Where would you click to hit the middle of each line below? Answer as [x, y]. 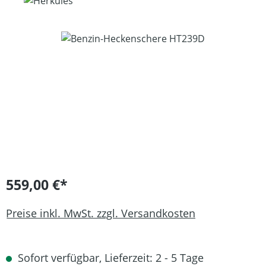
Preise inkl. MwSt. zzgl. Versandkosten [101, 213]
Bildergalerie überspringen [65, 38]
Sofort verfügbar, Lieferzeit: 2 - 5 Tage [109, 258]
